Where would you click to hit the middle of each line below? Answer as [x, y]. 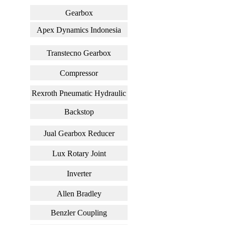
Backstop [79, 111]
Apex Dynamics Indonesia [79, 30]
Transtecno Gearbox [79, 53]
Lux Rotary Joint [79, 153]
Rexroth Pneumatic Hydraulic [79, 93]
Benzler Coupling [79, 212]
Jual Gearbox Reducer [79, 133]
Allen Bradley [79, 193]
